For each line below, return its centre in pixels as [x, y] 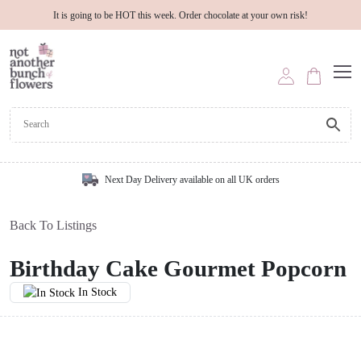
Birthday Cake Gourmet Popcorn [178, 268]
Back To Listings [53, 225]
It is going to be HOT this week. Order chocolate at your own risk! [180, 15]
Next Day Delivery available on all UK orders [192, 179]
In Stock [98, 292]
